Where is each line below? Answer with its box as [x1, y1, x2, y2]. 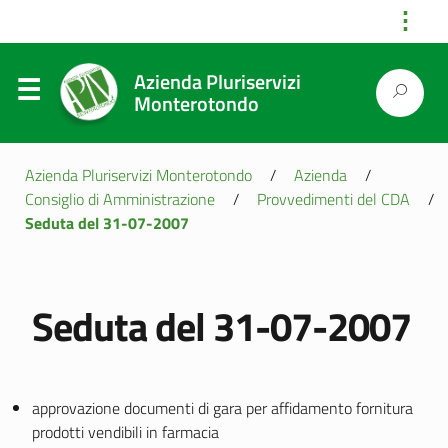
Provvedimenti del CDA [257, 187, 410, 211]
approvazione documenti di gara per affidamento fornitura [32, 396, 413, 420]
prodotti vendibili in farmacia [32, 420, 219, 444]
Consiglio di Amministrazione [25, 187, 215, 211]
